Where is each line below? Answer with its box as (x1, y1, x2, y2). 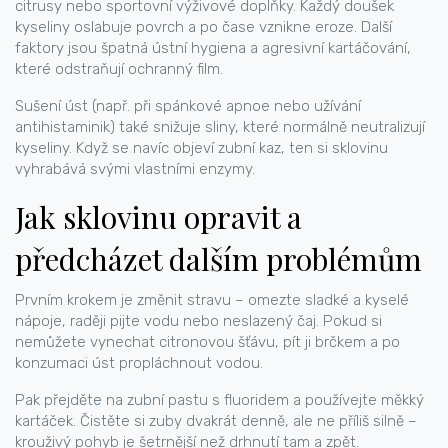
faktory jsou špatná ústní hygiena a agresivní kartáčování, (15, 39, 411, 57)
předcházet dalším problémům (15, 239, 422, 279)
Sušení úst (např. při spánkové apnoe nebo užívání (15, 97, 361, 115)
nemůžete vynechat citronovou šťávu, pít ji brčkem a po (15, 333, 400, 351)
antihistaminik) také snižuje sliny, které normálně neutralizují (15, 118, 425, 136)
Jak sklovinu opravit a (15, 197, 302, 237)
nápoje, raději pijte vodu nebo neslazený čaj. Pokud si (15, 312, 382, 330)
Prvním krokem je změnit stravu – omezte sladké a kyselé (15, 291, 409, 309)
